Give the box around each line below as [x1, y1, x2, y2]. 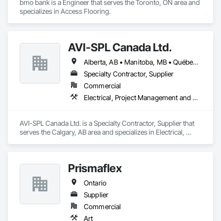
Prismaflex [68, 161, 122, 175]
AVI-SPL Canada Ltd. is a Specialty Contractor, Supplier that [20, 119, 194, 127]
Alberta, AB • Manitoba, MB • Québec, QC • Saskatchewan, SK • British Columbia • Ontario [193, 58, 199, 66]
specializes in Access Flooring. [20, 7, 110, 15]
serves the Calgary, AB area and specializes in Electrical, [20, 128, 184, 136]
